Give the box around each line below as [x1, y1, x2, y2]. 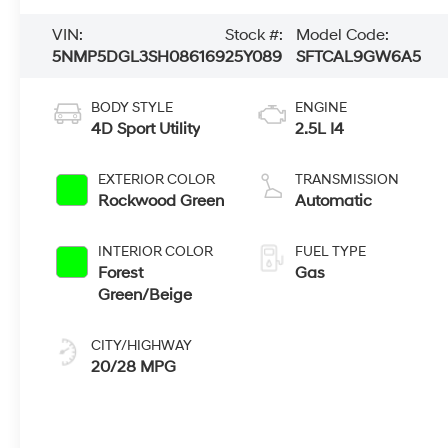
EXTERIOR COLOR [98, 171, 216, 189]
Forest [98, 263, 144, 284]
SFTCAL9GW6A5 [296, 47, 422, 68]
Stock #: [225, 25, 284, 46]
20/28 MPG [91, 357, 177, 378]
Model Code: [296, 25, 390, 46]
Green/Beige [98, 285, 193, 306]
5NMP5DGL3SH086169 [52, 47, 226, 68]
